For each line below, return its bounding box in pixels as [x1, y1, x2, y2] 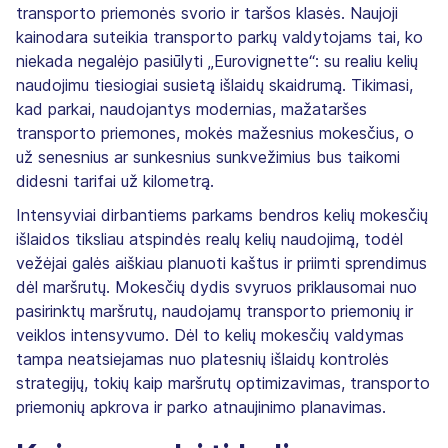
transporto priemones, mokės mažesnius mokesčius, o [16, 122, 414, 143]
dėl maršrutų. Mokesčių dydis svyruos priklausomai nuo [16, 276, 417, 297]
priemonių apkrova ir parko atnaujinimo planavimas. [16, 396, 386, 417]
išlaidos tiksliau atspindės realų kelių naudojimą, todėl [16, 228, 403, 249]
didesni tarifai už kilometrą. [16, 170, 214, 191]
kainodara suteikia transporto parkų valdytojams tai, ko [16, 26, 423, 47]
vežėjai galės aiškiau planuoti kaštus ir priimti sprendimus [16, 252, 427, 273]
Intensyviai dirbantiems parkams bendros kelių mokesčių [16, 204, 428, 225]
